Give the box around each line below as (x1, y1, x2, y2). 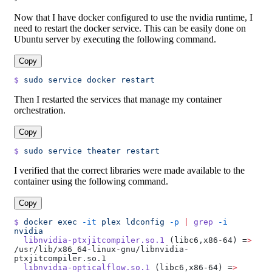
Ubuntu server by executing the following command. (14, 34, 216, 45)
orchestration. (14, 105, 66, 116)
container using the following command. (14, 176, 168, 187)
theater (82, 146, 121, 156)
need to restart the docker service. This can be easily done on (14, 23, 246, 34)
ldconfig (121, 217, 165, 227)
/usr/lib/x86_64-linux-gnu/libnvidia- (14, 245, 189, 254)
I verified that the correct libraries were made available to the (14, 165, 245, 176)
